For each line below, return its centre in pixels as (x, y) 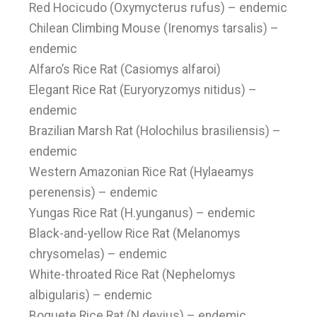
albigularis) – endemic (91, 295)
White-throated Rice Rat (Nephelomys (133, 275)
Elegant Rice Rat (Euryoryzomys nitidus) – (143, 90)
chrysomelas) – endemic (98, 254)
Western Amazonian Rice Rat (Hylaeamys (142, 172)
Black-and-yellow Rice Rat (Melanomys (135, 234)
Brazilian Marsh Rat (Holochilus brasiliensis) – (155, 131)
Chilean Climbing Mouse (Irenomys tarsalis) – (154, 28)
